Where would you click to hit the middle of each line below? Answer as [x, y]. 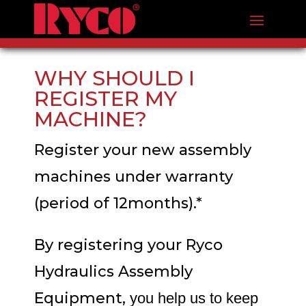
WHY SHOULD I [114, 78]
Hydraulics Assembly [113, 272]
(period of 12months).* [118, 203]
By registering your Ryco [128, 245]
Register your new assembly [143, 150]
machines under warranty [134, 177]
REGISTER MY [106, 99]
